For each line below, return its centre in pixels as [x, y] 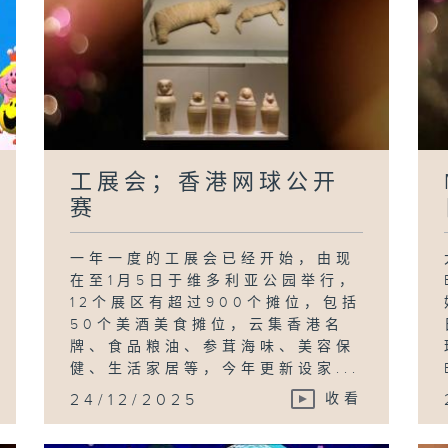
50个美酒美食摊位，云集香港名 [207, 324]
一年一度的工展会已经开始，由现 [213, 258]
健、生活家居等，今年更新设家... [215, 368]
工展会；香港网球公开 [205, 182]
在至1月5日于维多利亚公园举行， [214, 280]
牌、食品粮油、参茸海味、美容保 [213, 346]
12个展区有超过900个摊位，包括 [216, 302]
